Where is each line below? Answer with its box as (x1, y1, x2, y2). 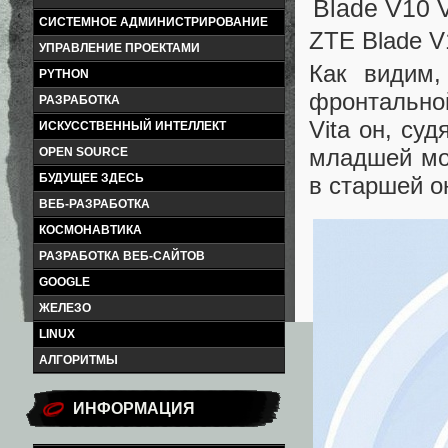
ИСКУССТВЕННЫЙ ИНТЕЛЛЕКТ (39, 119, 226, 133)
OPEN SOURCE (39, 145, 128, 159)
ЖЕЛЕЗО (39, 301, 91, 315)
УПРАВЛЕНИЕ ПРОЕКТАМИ (39, 41, 200, 55)
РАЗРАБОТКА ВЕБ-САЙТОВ (39, 249, 205, 263)
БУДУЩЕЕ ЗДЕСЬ (39, 171, 144, 185)
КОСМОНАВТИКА (39, 223, 142, 237)
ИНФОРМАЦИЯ (73, 400, 195, 417)
